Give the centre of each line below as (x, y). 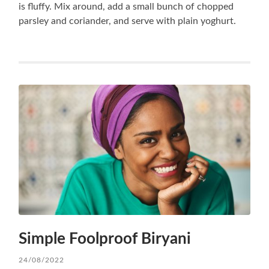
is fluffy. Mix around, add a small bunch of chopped (126, 7)
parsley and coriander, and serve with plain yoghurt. (128, 21)
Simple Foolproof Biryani (105, 239)
